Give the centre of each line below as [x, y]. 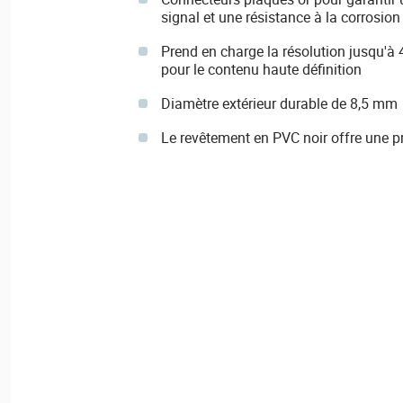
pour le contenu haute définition [261, 69]
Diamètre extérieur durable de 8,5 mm [279, 103]
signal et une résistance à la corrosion [280, 17]
